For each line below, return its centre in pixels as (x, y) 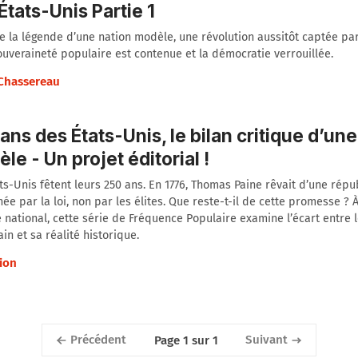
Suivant (266, 340)
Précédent (99, 340)
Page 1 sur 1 (186, 340)
